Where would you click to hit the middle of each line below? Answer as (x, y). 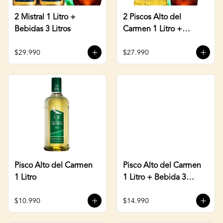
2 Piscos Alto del (152, 17)
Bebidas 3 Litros (43, 29)
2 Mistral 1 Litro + (45, 17)
